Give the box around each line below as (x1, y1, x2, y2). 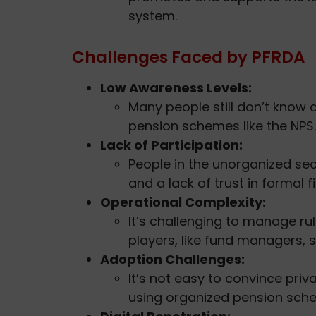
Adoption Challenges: (100, 250, 245, 268)
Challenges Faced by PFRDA (72, 45, 305, 68)
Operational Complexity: (100, 193, 266, 211)
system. (128, 6, 177, 25)
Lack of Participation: (100, 135, 243, 154)
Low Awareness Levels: (100, 78, 252, 97)
